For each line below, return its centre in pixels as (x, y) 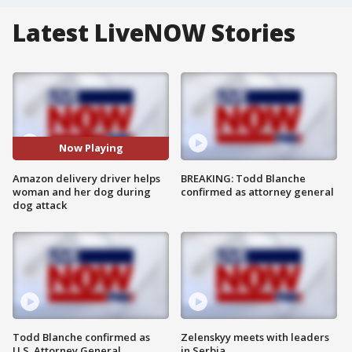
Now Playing (91, 148)
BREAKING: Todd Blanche (243, 178)
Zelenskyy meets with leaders (255, 337)
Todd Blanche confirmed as (81, 337)
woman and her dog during (82, 191)
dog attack (40, 205)
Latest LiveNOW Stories (154, 33)
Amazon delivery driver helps (86, 178)
